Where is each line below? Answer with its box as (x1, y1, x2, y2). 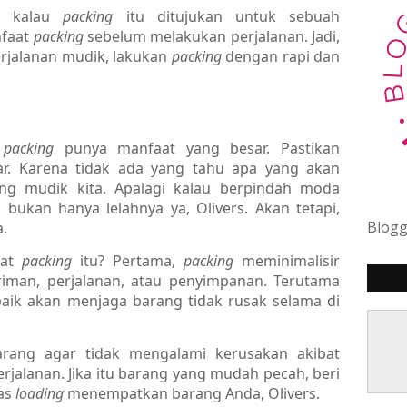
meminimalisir (242, 250, 341, 271)
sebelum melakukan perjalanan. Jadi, (87, 25, 341, 46)
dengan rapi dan (225, 45, 341, 66)
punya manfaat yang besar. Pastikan (64, 137, 341, 158)
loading (15, 382, 67, 403)
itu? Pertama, (80, 250, 184, 271)
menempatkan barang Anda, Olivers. (67, 382, 320, 403)
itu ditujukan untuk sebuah (125, 5, 341, 26)
